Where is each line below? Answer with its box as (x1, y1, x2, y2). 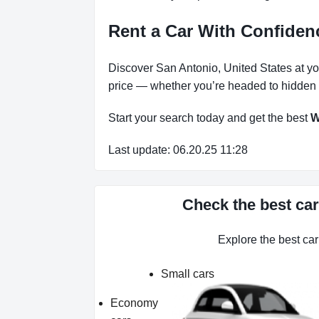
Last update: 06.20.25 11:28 (108, 144, 248, 156)
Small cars (161, 268, 214, 280)
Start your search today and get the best (108, 112, 310, 124)
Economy (110, 297, 158, 309)
